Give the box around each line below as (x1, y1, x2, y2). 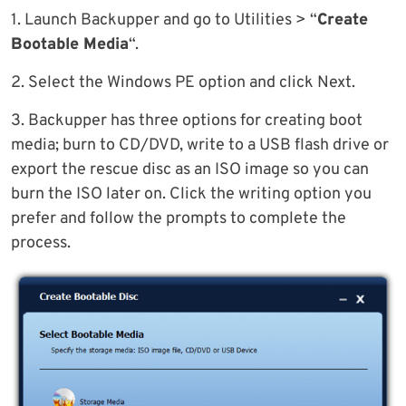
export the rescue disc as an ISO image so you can (11, 159, 369, 181)
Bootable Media (11, 34, 129, 56)
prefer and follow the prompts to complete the (11, 208, 346, 230)
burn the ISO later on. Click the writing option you (11, 184, 372, 206)
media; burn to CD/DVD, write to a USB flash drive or (11, 135, 389, 157)
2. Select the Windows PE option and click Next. (11, 72, 355, 94)
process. (11, 233, 71, 255)
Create (317, 10, 368, 32)
